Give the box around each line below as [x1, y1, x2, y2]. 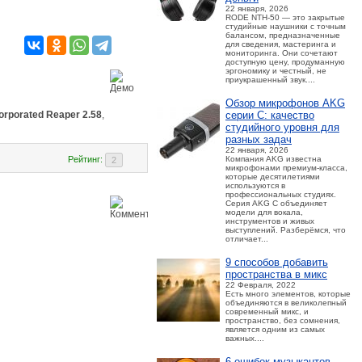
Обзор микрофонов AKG [225, 97, 345, 109]
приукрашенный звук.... [225, 75, 315, 84]
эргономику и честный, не [225, 66, 326, 75]
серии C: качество [225, 109, 314, 121]
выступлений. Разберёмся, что [225, 225, 346, 234]
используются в [225, 181, 285, 190]
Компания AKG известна [225, 154, 322, 163]
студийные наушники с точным [225, 22, 346, 31]
